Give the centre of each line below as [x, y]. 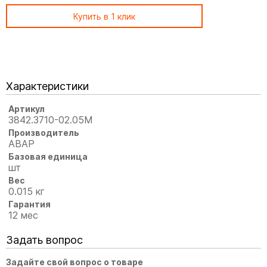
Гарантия [30, 204]
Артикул [27, 108]
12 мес [24, 215]
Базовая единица [48, 156]
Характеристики [47, 86]
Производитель [44, 132]
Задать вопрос [44, 240]
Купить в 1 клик [104, 16]
